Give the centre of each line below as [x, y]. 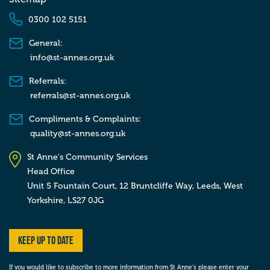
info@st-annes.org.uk [72, 58]
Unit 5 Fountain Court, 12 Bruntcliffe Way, [110, 186]
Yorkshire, [46, 200]
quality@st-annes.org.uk [78, 133]
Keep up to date [46, 240]
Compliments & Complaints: [85, 119]
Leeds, [209, 186]
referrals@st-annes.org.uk [80, 96]
